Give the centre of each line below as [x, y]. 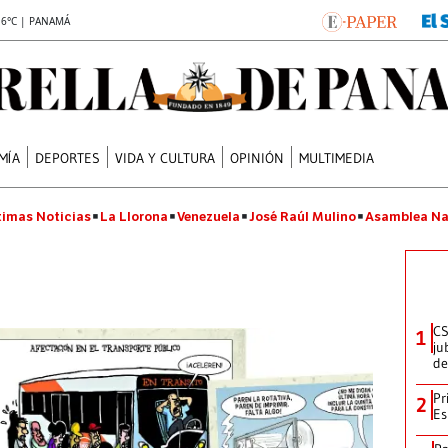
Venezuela [208, 216]
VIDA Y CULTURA [165, 157]
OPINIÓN [257, 157]
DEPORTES [68, 157]
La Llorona [134, 216]
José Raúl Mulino [302, 216]
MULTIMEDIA [337, 157]
